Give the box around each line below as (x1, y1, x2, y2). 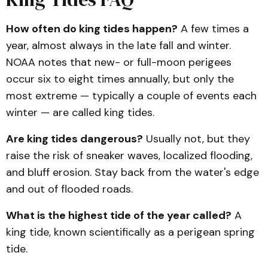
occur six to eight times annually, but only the (6, 72, 234, 86)
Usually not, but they (143, 132, 250, 146)
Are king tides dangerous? (6, 132, 143, 146)
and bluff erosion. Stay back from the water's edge (6, 165, 259, 179)
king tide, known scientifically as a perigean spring (6, 225, 255, 239)
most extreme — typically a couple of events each (6, 89, 257, 103)
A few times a (178, 22, 249, 36)
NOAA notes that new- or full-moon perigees (6, 55, 232, 69)
